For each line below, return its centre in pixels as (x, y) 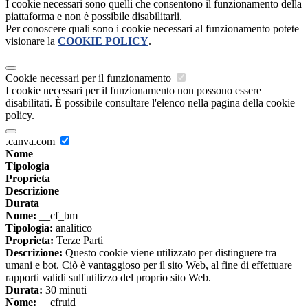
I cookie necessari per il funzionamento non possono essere (133, 91)
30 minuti (65, 290)
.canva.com (32, 142)
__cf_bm (57, 216)
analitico (73, 228)
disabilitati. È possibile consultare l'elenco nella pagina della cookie (150, 103)
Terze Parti (78, 241)
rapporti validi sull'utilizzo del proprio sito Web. (108, 278)
